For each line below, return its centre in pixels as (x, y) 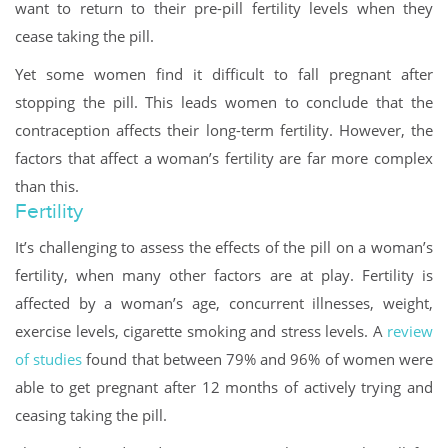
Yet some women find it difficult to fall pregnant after (224, 73)
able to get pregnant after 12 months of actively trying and (224, 386)
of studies (49, 358)
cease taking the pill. (84, 35)
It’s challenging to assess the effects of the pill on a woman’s (224, 246)
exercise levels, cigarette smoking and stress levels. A (201, 330)
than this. (47, 185)
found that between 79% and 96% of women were (258, 358)
